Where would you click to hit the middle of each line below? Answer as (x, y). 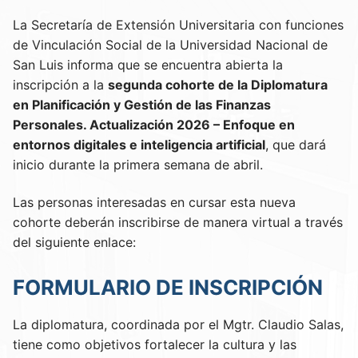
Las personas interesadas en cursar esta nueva (154, 203)
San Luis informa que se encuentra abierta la (148, 64)
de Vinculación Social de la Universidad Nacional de (170, 44)
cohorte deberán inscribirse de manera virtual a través (178, 223)
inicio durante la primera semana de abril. (138, 164)
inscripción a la (60, 84)
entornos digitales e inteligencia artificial (139, 144)
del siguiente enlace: (74, 243)
